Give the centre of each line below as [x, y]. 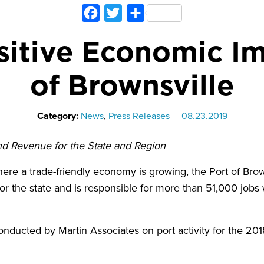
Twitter [136, 13]
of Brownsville [132, 87]
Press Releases [139, 116]
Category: [59, 116]
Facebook [120, 13]
